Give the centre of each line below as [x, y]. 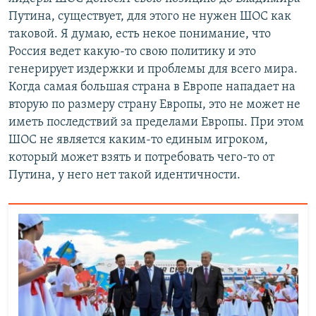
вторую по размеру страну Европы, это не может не [154, 104]
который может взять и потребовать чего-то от [141, 157]
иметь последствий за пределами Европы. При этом [156, 122]
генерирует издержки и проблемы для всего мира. [153, 69]
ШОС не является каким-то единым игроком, [138, 140]
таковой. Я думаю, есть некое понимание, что [140, 34]
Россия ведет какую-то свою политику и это [132, 51]
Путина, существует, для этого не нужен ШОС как [150, 16]
